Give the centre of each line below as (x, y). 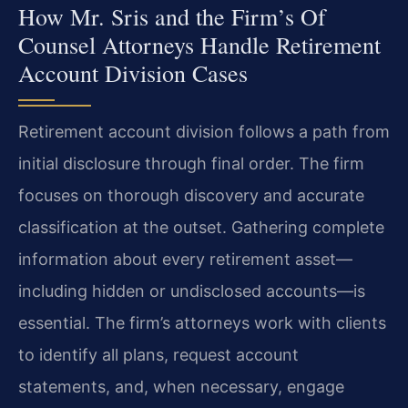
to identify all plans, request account (158, 355)
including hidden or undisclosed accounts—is (192, 291)
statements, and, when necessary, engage (181, 387)
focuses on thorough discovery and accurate (191, 196)
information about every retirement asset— (185, 260)
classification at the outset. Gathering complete (201, 228)
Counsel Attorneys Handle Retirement (199, 45)
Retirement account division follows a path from (204, 132)
